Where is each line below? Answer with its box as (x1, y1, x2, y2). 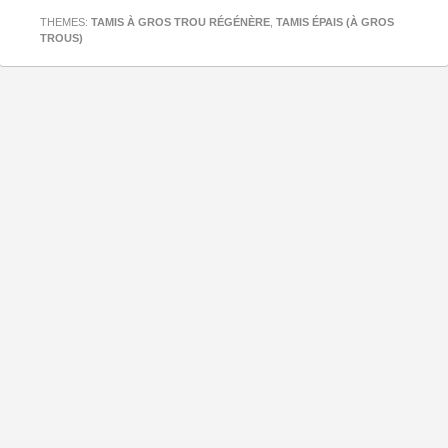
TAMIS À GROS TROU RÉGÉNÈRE (91, 15, 270, 28)
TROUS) (40, 31, 83, 44)
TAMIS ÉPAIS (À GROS (276, 15, 394, 28)
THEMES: (40, 15, 91, 28)
